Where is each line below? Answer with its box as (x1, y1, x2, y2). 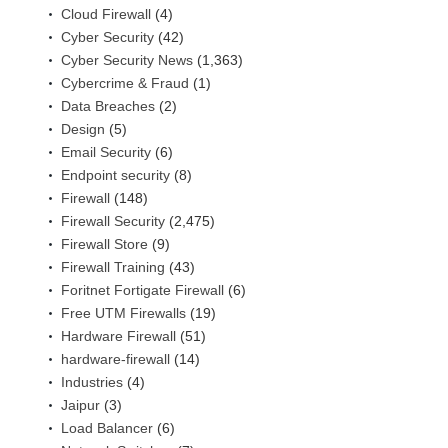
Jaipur (61, 397, 100, 414)
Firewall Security (61, 213, 165, 230)
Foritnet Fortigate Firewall (61, 282, 224, 299)
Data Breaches (61, 98, 155, 115)
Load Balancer (61, 420, 153, 437)
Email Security (61, 144, 151, 161)
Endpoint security (61, 167, 170, 184)
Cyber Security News (61, 52, 193, 69)
